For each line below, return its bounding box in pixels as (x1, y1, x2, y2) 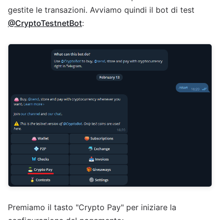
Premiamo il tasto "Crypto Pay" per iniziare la (8, 202, 176, 213)
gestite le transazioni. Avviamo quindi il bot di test (8, 5, 194, 15)
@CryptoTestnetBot (8, 18, 82, 28)
